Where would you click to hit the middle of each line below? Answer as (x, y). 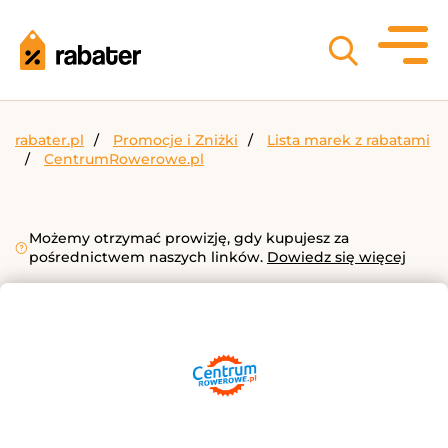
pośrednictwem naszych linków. (148, 257)
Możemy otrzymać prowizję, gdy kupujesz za (189, 238)
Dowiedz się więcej (336, 257)
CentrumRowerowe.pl (124, 159)
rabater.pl (49, 140)
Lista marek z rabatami (348, 140)
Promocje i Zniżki (175, 140)
